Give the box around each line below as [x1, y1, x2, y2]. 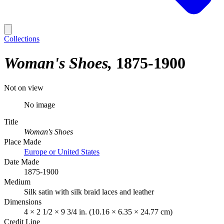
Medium [4, 177, 30, 186]
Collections [4, 34, 39, 43]
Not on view [4, 83, 43, 92]
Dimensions [4, 197, 41, 206]
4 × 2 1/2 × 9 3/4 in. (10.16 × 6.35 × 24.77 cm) [24, 207, 172, 216]
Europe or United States [24, 147, 99, 156]
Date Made [4, 157, 39, 166]
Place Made [4, 137, 41, 146]
